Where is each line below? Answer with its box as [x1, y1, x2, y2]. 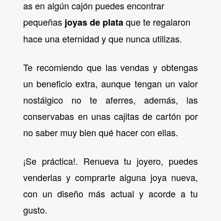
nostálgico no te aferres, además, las [23, 93, 198, 106]
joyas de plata [65, 16, 124, 29]
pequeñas [23, 15, 65, 29]
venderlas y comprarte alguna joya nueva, [23, 170, 198, 184]
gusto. [23, 203, 48, 216]
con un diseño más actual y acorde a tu [23, 186, 198, 200]
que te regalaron [123, 15, 191, 29]
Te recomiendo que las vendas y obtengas [23, 60, 198, 74]
